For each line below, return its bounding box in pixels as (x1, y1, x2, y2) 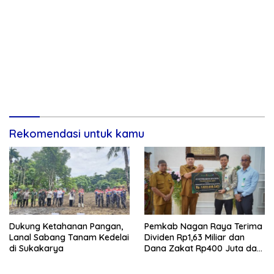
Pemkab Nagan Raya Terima (144, 221, 262, 232)
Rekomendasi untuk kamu (9, 127, 144, 141)
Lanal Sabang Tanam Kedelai (9, 232, 129, 243)
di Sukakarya (9, 243, 64, 254)
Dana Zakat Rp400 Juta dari (144, 243, 262, 254)
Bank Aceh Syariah (144, 254, 221, 265)
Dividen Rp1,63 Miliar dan (144, 232, 245, 243)
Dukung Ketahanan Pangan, (9, 221, 123, 232)
